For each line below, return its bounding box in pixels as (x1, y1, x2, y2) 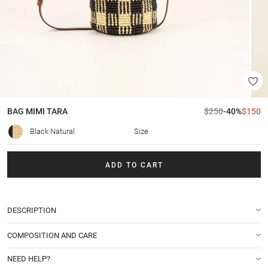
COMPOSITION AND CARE (7, 230, 97, 240)
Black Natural (30, 127, 75, 136)
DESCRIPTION (7, 205, 56, 215)
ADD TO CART (105, 160, 163, 169)
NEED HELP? (7, 254, 50, 263)
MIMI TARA (24, 106, 68, 117)
